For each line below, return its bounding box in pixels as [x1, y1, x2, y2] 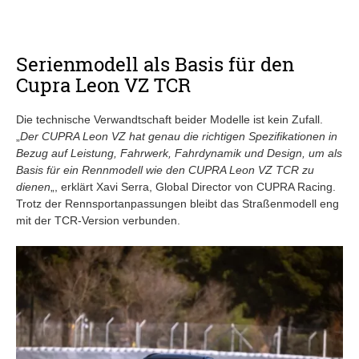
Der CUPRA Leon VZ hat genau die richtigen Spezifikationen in [20, 129, 337, 143]
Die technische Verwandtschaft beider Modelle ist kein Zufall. [16, 112, 323, 126]
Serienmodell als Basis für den [16, 50, 294, 77]
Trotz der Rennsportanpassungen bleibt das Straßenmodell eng [16, 196, 339, 210]
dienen [16, 179, 50, 193]
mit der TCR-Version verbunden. [16, 213, 180, 227]
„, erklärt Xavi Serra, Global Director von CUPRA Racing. [50, 179, 336, 193]
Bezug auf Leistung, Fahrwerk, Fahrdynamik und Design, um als [16, 146, 342, 159]
